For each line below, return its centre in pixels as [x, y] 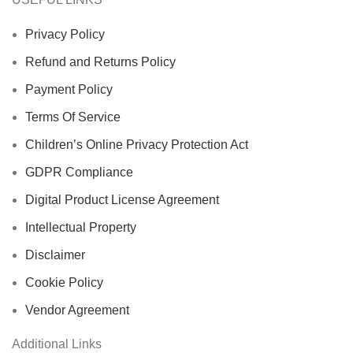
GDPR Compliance [79, 172]
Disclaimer [55, 255]
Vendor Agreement [77, 310]
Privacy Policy [65, 34]
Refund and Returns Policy [100, 61]
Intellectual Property [81, 227]
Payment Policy [69, 89]
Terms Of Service [73, 117]
